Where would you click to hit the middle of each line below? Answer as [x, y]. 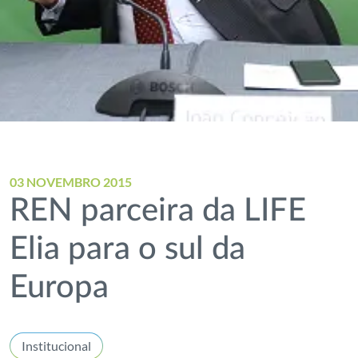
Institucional [57, 346]
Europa [60, 288]
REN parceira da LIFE [158, 211]
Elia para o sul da [128, 249]
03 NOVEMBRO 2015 [71, 182]
